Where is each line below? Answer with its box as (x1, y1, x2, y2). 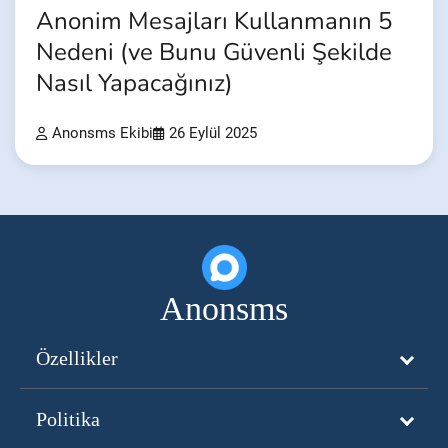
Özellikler (36, 346, 118, 369)
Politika (36, 407, 100, 430)
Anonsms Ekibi (52, 124, 153, 142)
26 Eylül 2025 (169, 124, 257, 142)
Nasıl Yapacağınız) (36, 66, 233, 100)
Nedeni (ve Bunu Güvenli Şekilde (36, 35, 392, 69)
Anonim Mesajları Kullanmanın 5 (36, 4, 392, 38)
